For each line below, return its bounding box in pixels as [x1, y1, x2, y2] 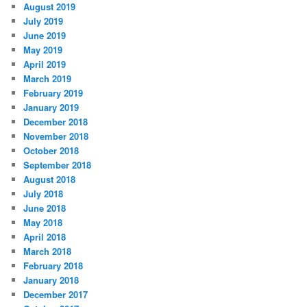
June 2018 [23, 201, 66, 214]
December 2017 [23, 287, 88, 301]
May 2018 [23, 215, 63, 229]
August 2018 [23, 172, 76, 186]
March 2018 [23, 244, 72, 258]
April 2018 [23, 230, 66, 243]
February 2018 [23, 258, 84, 272]
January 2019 [23, 100, 79, 114]
